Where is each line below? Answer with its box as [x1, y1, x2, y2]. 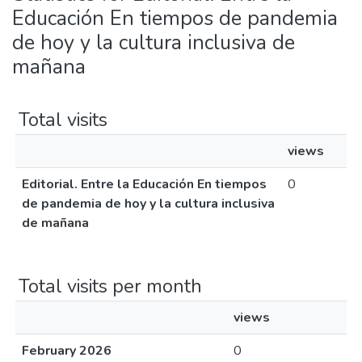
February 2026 [22, 342, 112, 360]
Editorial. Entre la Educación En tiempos [22, 175, 267, 193]
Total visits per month [19, 273, 202, 299]
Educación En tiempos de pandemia [12, 4, 338, 32]
